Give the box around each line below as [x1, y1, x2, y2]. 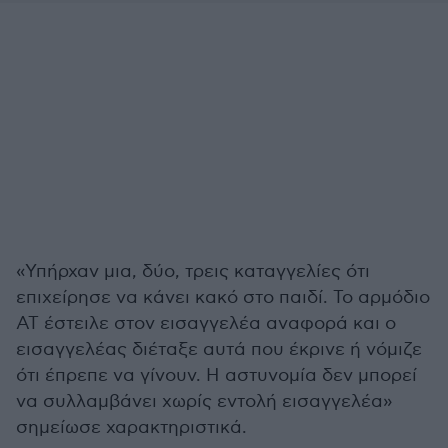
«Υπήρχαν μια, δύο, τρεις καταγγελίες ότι [16, 261, 370, 282]
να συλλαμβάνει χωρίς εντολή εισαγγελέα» [16, 391, 393, 412]
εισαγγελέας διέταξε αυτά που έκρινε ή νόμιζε [16, 339, 422, 360]
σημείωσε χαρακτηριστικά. [16, 417, 247, 438]
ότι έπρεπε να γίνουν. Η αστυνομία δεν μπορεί [16, 365, 417, 386]
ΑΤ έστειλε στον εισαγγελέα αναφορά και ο [16, 313, 396, 334]
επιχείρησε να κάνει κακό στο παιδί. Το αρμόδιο [16, 287, 430, 308]
